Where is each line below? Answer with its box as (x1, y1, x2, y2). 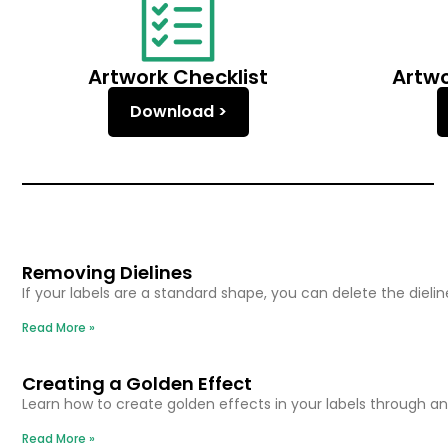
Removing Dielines (22, 259, 192, 285)
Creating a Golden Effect (22, 370, 252, 396)
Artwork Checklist (88, 62, 268, 91)
